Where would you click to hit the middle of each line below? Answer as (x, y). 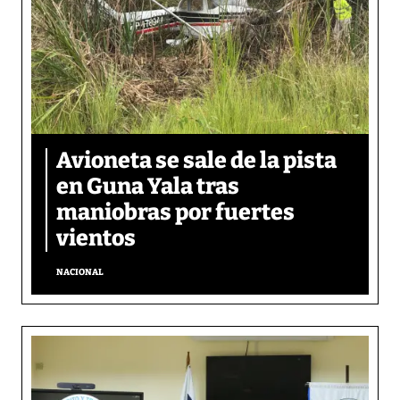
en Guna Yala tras (148, 186)
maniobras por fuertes (175, 212)
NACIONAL (80, 272)
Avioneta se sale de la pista (196, 160)
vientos (96, 238)
